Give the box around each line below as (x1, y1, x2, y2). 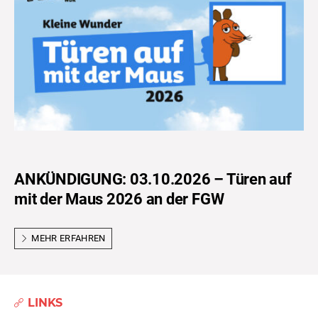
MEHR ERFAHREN (31, 233, 106, 244)
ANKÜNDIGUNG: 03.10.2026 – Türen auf (14, 170, 292, 189)
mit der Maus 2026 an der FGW (14, 190, 224, 209)
